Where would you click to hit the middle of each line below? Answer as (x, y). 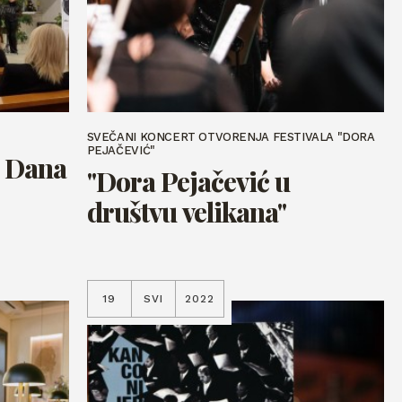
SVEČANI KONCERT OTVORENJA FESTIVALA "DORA (231, 137)
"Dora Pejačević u (188, 181)
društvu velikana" (187, 212)
